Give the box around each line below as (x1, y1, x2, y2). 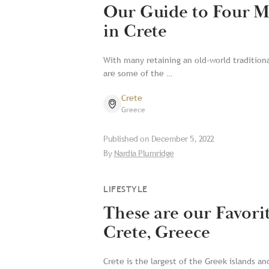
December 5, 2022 (151, 133, 214, 144)
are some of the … (103, 68, 172, 79)
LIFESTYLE (103, 184, 148, 194)
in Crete (103, 20, 168, 43)
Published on (103, 133, 151, 144)
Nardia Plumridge (113, 148, 174, 159)
